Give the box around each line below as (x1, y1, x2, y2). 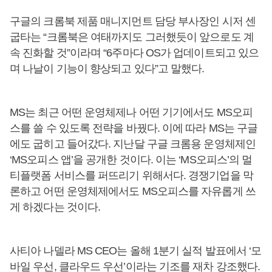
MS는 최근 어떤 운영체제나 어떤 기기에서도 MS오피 (10, 106, 253, 118)
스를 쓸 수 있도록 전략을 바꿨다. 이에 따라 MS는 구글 (10, 122, 258, 134)
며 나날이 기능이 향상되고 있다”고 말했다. (10, 63, 205, 75)
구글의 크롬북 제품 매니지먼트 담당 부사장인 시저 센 (10, 15, 256, 27)
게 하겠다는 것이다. (10, 201, 101, 213)
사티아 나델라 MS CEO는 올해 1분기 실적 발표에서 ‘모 (10, 245, 262, 257)
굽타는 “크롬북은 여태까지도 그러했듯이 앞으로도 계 (10, 31, 254, 43)
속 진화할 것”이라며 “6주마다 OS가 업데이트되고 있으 (10, 47, 259, 59)
